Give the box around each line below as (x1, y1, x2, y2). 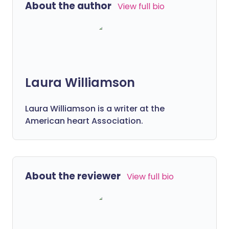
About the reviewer (25, 169, 121, 183)
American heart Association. (25, 115, 143, 127)
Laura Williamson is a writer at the (25, 103, 165, 114)
